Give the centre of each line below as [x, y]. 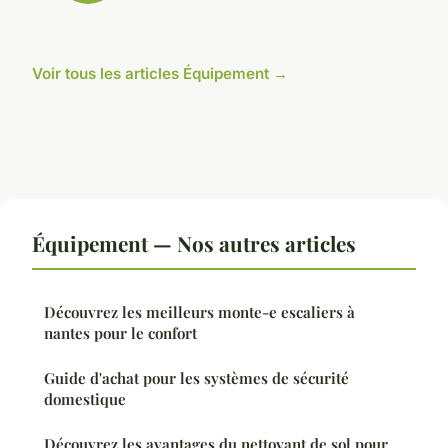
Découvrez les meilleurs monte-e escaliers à [199, 311]
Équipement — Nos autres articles [194, 242]
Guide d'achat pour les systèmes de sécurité [196, 377]
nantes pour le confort [120, 332]
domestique [85, 398]
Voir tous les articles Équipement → [160, 73]
